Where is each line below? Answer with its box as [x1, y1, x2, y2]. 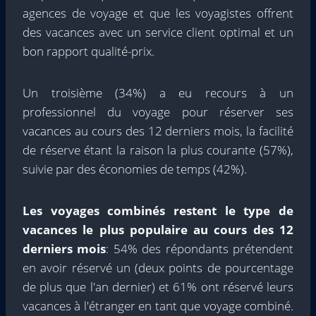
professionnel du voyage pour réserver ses [23, 103, 293, 120]
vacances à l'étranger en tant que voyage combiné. [23, 297, 293, 314]
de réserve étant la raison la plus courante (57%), [23, 141, 293, 158]
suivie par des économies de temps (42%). [23, 160, 247, 177]
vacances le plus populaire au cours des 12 [23, 221, 293, 238]
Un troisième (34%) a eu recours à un [23, 84, 293, 101]
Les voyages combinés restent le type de [23, 202, 293, 219]
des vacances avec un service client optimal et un [23, 23, 293, 40]
